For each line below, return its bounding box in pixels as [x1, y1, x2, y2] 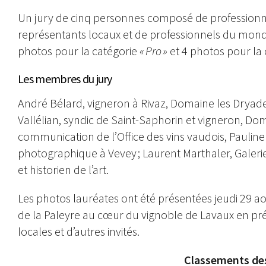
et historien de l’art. [18, 161, 109, 177]
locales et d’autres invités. [18, 223, 140, 239]
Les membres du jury [18, 71, 112, 86]
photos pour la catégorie [18, 43, 140, 58]
